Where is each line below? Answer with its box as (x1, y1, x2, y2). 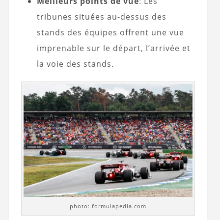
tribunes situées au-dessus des (36, 11, 166, 22)
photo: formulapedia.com (70, 202, 147, 210)
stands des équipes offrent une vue (36, 27, 184, 38)
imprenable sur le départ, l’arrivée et (36, 42, 191, 54)
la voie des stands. (36, 58, 114, 69)
